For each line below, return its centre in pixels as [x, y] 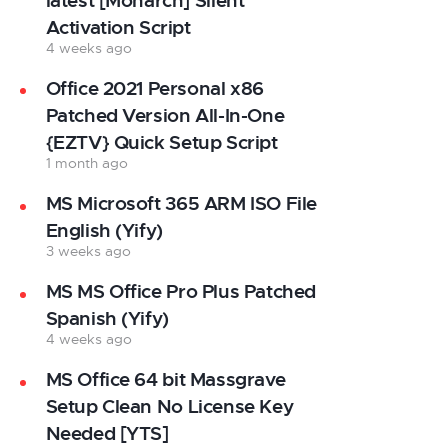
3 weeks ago [88, 250]
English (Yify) [104, 230]
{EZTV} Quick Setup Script [161, 142]
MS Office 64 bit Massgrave [165, 380]
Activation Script [118, 27]
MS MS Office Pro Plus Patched [180, 291]
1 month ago [86, 162]
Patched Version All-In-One [165, 115]
